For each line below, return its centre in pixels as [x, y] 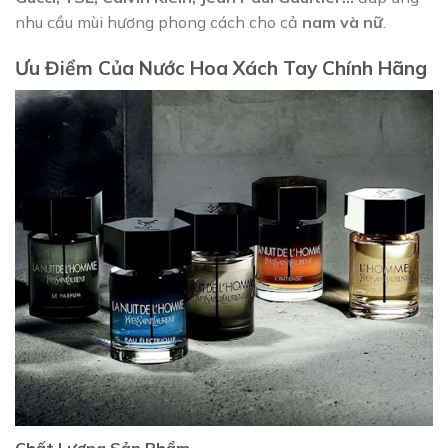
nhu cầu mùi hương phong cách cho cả [158, 22]
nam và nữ [342, 22]
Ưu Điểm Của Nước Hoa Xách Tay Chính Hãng [221, 68]
